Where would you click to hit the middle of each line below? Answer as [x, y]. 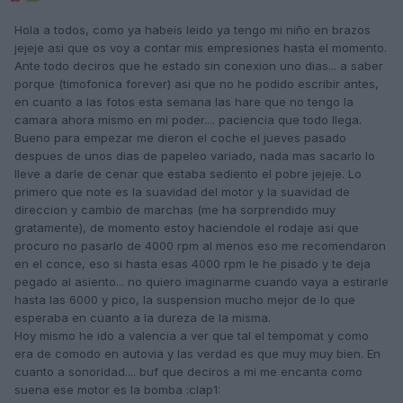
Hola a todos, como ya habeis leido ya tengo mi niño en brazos [193, 30]
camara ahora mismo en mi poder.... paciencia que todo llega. [188, 120]
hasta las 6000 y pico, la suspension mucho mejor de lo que [185, 300]
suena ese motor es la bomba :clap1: [117, 390]
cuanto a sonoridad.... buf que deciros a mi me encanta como [188, 372]
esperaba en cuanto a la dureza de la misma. [143, 318]
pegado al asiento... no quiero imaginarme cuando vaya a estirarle [201, 282]
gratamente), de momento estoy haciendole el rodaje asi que [187, 228]
